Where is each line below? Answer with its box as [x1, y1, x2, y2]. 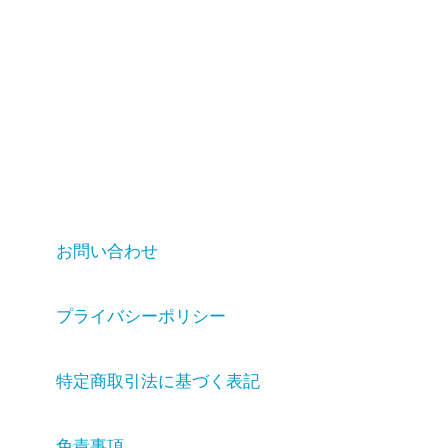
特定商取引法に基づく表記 [56, 372, 260, 391]
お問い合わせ [56, 242, 158, 261]
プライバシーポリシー [56, 307, 226, 326]
